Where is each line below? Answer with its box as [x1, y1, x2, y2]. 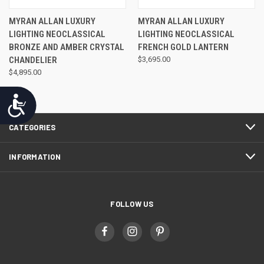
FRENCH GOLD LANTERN [137, 41, 229, 52]
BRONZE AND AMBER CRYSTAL [9, 41, 124, 52]
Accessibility [28, 95, 90, 108]
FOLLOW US [110, 199, 154, 209]
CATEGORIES [9, 122, 56, 132]
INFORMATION [9, 151, 61, 161]
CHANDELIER [9, 54, 57, 65]
